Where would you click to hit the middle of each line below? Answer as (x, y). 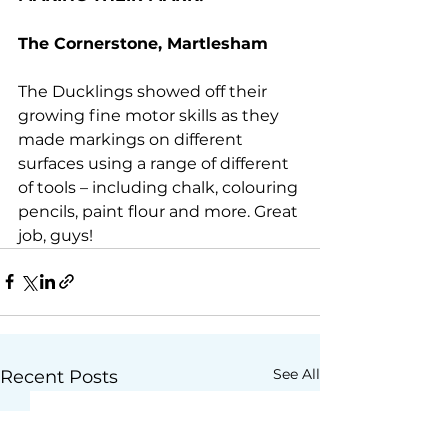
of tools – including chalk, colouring (160, 187)
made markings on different (132, 139)
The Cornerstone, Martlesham (143, 43)
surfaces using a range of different (155, 163)
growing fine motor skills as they (150, 115)
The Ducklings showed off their (144, 91)
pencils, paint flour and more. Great (160, 211)
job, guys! (55, 235)
